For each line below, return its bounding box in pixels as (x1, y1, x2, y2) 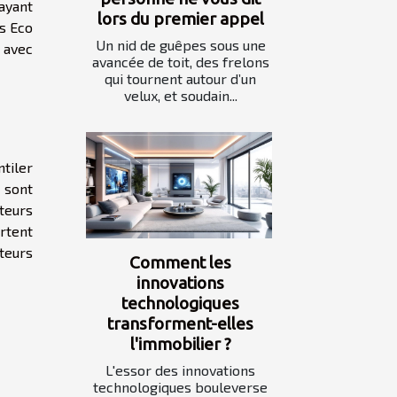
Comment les (129, 253, 231, 273)
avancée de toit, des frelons (91, 52, 269, 70)
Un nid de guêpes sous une (95, 35, 266, 53)
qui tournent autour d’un (105, 69, 256, 87)
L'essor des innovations (105, 362, 255, 379)
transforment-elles (107, 314, 253, 334)
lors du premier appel (97, 8, 264, 28)
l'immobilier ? (129, 334, 231, 354)
